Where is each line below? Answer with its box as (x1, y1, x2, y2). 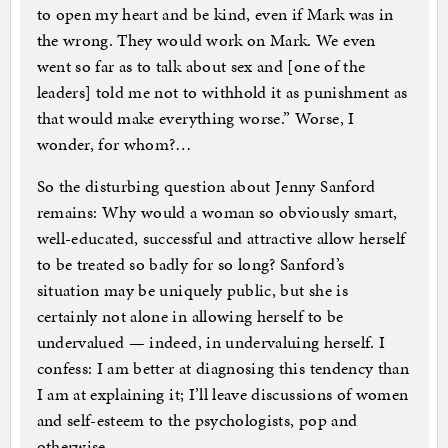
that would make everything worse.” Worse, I (36, 106, 355, 131)
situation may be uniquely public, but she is (36, 278, 348, 303)
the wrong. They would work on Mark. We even (36, 28, 376, 53)
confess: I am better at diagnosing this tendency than (36, 356, 410, 381)
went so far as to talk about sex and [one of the (36, 54, 366, 79)
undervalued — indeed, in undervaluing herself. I (36, 330, 386, 355)
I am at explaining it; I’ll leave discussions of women (36, 382, 409, 407)
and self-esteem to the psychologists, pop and (36, 408, 358, 433)
